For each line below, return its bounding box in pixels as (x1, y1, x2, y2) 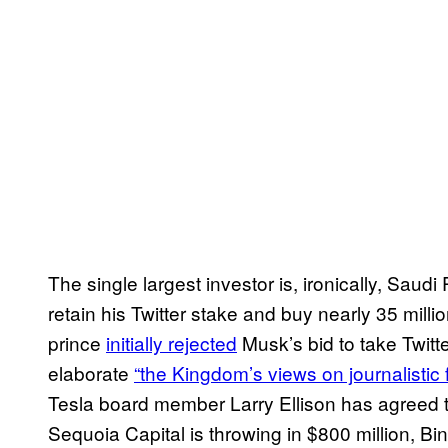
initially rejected (106, 329, 237, 357)
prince (48, 329, 106, 357)
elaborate (48, 359, 134, 387)
